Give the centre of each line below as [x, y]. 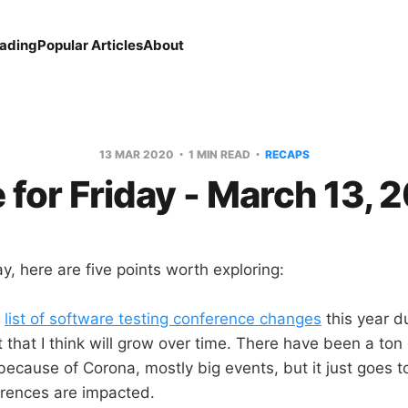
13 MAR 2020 [138, 154]
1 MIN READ [219, 154]
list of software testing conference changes [163, 319]
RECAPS [287, 154]
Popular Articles [90, 45]
